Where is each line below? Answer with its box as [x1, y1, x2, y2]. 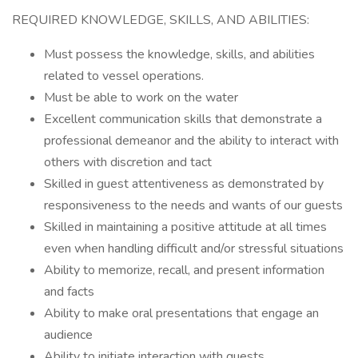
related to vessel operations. [44, 67, 204, 85]
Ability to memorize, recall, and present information [44, 261, 324, 279]
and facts [44, 283, 94, 300]
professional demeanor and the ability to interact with [44, 132, 339, 149]
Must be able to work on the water [44, 89, 238, 106]
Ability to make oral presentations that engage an [44, 304, 319, 322]
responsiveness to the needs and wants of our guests [44, 197, 343, 214]
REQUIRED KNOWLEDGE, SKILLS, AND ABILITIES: [12, 11, 309, 29]
